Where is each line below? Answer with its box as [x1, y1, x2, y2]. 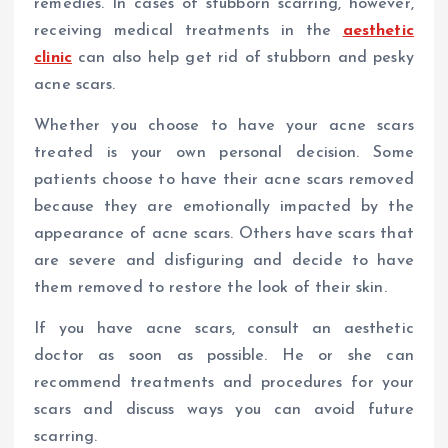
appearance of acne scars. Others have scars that [34, 226, 414, 243]
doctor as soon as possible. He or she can [34, 348, 414, 365]
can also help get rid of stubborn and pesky [71, 50, 414, 67]
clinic [34, 50, 72, 67]
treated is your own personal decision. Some [34, 145, 414, 162]
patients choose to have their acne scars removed [34, 172, 414, 189]
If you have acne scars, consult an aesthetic [34, 321, 414, 338]
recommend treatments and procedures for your [34, 375, 414, 392]
